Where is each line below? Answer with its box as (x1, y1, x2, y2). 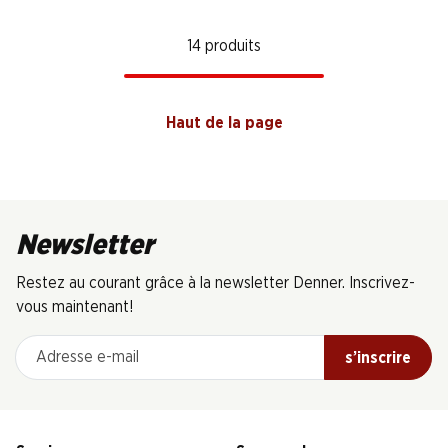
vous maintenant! (16, 299, 134, 315)
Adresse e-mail (15, 338, 118, 354)
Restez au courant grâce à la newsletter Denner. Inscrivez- (16, 275, 415, 291)
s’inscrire (345, 349, 411, 366)
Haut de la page (165, 115, 283, 131)
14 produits (187, 38, 261, 54)
